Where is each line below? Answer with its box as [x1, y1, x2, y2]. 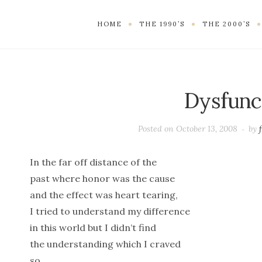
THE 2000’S [202, 19, 250, 28]
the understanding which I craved [29, 238, 181, 250]
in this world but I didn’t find [29, 222, 156, 234]
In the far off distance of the [29, 156, 157, 168]
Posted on [138, 123, 177, 135]
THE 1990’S [139, 19, 185, 28]
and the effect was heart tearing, [29, 189, 178, 201]
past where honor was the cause [29, 173, 175, 185]
